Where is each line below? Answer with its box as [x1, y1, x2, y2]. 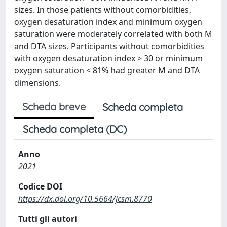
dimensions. [14, 77, 61, 88]
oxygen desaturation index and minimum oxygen [14, 16, 202, 27]
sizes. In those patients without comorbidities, [14, 4, 191, 15]
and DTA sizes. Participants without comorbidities [14, 41, 204, 52]
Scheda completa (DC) [23, 123, 127, 135]
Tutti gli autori [18, 213, 77, 224]
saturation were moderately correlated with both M [14, 28, 212, 40]
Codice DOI [18, 181, 62, 192]
